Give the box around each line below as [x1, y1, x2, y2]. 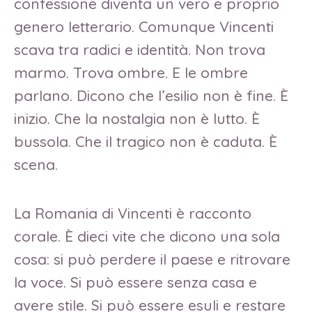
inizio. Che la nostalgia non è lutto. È [14, 109, 260, 127]
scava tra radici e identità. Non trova [14, 40, 265, 58]
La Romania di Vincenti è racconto [14, 203, 251, 222]
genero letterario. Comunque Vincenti [14, 17, 274, 36]
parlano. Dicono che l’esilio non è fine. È [14, 86, 288, 104]
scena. [14, 155, 58, 173]
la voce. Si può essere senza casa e [14, 272, 257, 291]
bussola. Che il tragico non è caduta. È [14, 132, 277, 150]
